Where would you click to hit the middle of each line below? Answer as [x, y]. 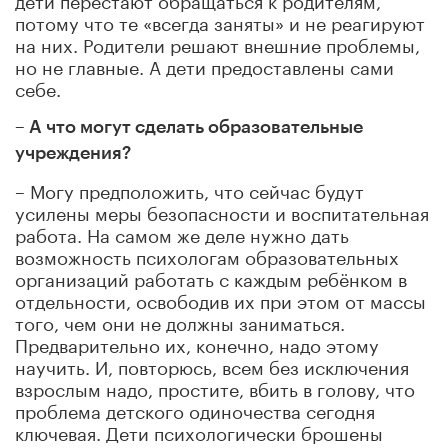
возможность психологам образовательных [207, 254]
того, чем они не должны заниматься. [180, 320]
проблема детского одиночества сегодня [195, 408]
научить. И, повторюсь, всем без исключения [212, 364]
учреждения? [73, 152]
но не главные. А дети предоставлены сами [204, 64]
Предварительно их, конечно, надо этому [197, 342]
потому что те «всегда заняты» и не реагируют [220, 20]
